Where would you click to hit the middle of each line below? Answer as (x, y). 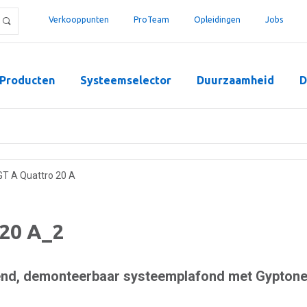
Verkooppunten (79, 20)
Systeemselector (126, 80)
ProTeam (151, 20)
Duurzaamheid (235, 80)
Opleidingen (217, 20)
